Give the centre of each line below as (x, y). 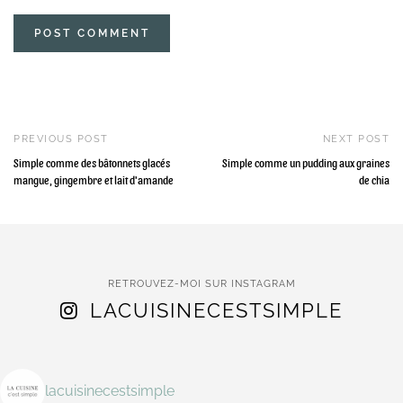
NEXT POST (356, 139)
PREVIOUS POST (61, 139)
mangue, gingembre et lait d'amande (94, 179)
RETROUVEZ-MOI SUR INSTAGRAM (201, 283)
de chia (374, 179)
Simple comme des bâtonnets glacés (92, 162)
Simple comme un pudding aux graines (306, 162)
